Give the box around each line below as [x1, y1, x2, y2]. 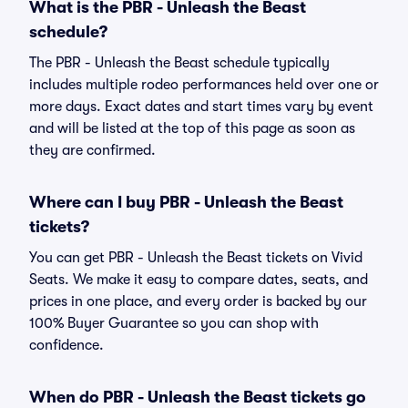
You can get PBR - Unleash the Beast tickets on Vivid [29, 250, 362, 266]
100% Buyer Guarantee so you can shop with [29, 315, 319, 331]
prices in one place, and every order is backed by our [29, 293, 367, 310]
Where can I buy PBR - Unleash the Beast [29, 193, 343, 211]
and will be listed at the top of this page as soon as [29, 120, 355, 137]
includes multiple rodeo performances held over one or [29, 76, 379, 93]
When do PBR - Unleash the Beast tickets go [29, 388, 366, 406]
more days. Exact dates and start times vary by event [29, 98, 373, 115]
